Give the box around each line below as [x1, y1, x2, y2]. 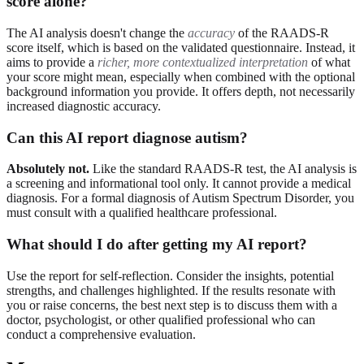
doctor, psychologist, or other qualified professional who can [6, 312, 315, 327]
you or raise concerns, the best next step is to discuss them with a [6, 297, 337, 312]
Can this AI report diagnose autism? [6, 128, 248, 146]
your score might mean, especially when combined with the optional [6, 69, 355, 84]
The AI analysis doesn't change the [6, 25, 188, 40]
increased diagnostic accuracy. [6, 98, 161, 113]
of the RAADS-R [235, 25, 329, 40]
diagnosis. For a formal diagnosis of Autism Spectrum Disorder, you [6, 191, 354, 206]
